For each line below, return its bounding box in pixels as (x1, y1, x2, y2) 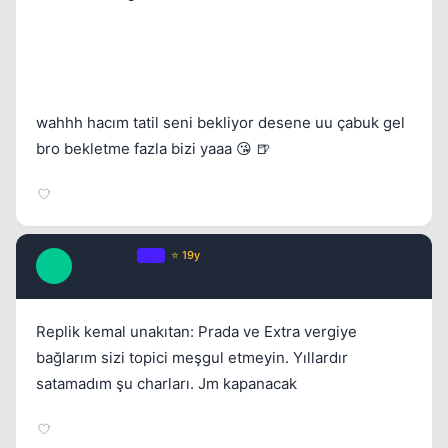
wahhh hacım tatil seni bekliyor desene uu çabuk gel (36, 112, 405, 132)
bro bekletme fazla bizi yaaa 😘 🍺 (36, 138, 271, 158)
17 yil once (72, 268, 132, 284)
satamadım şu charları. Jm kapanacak (36, 373, 297, 393)
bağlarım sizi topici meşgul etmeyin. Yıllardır (36, 347, 348, 367)
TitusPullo (72, 247, 137, 264)
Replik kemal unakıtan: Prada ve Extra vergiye (36, 321, 357, 341)
